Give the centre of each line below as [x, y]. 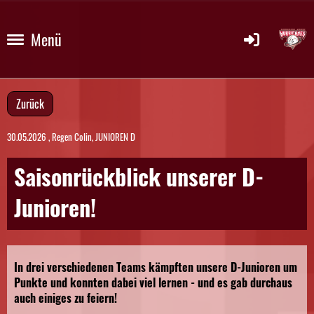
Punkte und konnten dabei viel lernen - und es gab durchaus [153, 282]
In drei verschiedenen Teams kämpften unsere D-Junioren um [156, 267]
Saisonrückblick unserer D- [139, 177]
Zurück [30, 104]
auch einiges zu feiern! [66, 298]
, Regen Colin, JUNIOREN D [91, 137]
